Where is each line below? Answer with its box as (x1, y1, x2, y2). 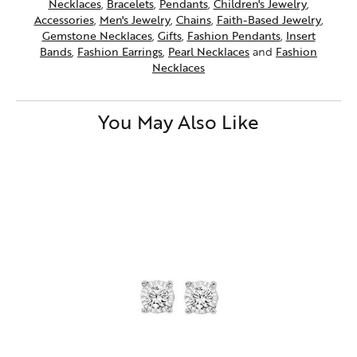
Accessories (33, 10, 94, 28)
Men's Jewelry (99, 10, 171, 28)
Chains (175, 10, 211, 28)
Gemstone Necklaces (41, 26, 152, 44)
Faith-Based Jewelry (216, 10, 321, 28)
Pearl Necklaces (168, 42, 249, 60)
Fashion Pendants (186, 26, 280, 44)
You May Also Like (98, 107, 259, 135)
